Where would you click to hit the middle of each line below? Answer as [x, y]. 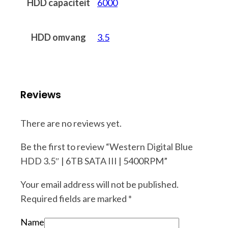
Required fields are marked [74, 198]
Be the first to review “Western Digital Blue [107, 146]
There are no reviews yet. [71, 123]
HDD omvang [59, 37]
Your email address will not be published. [99, 184]
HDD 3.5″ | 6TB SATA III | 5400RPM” [94, 161]
